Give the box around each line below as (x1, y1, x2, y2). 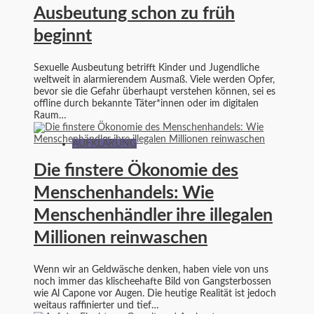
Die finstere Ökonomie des (34, 162, 238, 180)
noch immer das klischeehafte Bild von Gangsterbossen (34, 277, 271, 287)
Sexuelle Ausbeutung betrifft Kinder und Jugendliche (34, 62, 259, 73)
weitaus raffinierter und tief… (34, 301, 159, 311)
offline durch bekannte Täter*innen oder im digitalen (34, 98, 259, 109)
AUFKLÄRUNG (72, 139, 137, 149)
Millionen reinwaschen (34, 229, 207, 247)
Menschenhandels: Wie (34, 184, 214, 203)
